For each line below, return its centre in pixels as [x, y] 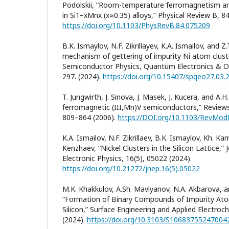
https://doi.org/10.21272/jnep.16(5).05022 [131, 168]
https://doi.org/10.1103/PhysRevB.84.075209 [136, 25]
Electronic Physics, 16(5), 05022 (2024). [127, 158]
